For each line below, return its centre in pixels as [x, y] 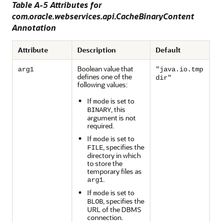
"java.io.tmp [179, 69]
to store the [105, 163]
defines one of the [105, 77]
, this [118, 109]
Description [97, 50]
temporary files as [114, 171]
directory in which [114, 155]
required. [101, 126]
